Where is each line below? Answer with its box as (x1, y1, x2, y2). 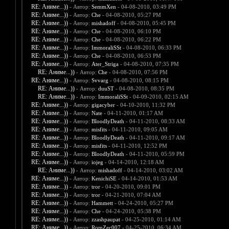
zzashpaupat (91, 216, 120, 223)
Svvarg (91, 77, 108, 84)
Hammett (91, 200, 113, 207)
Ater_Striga (91, 61, 119, 67)
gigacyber (91, 102, 115, 108)
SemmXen (91, 4, 116, 10)
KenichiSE (91, 175, 117, 182)
